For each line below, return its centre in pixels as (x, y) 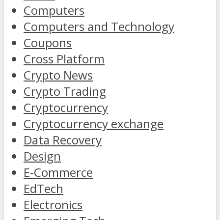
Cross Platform (64, 59)
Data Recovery (63, 140)
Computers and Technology (99, 27)
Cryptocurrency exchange (94, 124)
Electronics (53, 205)
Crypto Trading (65, 91)
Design (42, 156)
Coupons (48, 43)
